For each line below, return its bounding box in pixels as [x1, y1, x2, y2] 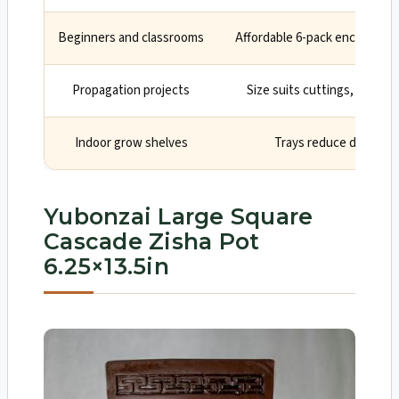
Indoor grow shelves [74, 134, 188, 153]
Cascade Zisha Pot [44, 227, 260, 255]
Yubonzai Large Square [44, 202, 313, 230]
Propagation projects [72, 81, 190, 101]
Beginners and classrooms [58, 28, 204, 48]
